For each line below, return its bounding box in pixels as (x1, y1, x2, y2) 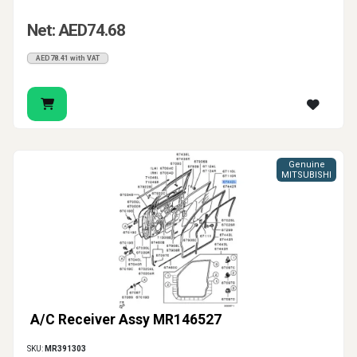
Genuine (288, 159, 325, 171)
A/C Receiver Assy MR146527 (30, 312, 222, 328)
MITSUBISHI (281, 170, 331, 181)
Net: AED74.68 (27, 21, 125, 41)
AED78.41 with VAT (36, 54, 100, 63)
